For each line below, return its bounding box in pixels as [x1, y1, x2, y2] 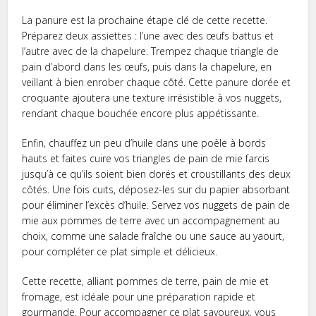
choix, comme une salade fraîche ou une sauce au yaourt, [22, 229, 285, 243]
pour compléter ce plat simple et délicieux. [22, 244, 218, 258]
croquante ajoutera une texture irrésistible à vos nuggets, [22, 90, 282, 104]
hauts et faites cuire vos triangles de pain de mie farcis [22, 151, 270, 165]
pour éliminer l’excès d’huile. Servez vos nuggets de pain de [22, 197, 291, 212]
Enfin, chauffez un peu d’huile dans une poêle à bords [22, 135, 267, 150]
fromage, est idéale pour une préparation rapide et [22, 289, 256, 303]
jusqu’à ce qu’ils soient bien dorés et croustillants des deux [22, 166, 291, 181]
